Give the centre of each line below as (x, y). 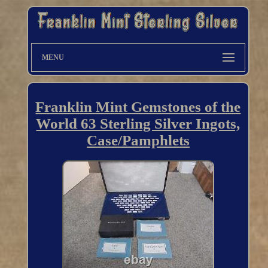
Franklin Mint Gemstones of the (138, 107)
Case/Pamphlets (138, 141)
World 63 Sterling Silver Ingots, (138, 124)
